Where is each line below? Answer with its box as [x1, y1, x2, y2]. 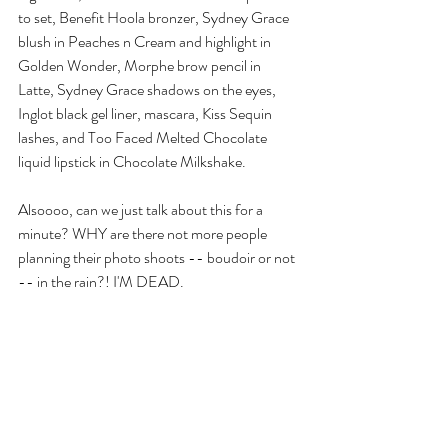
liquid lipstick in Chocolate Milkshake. [18, 150, 246, 173]
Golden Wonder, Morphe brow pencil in [18, 54, 264, 77]
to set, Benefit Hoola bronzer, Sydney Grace [18, 6, 292, 29]
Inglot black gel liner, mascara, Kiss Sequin [18, 102, 275, 125]
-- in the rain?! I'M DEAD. [18, 270, 184, 293]
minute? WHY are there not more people [18, 222, 270, 245]
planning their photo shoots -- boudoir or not [18, 246, 298, 269]
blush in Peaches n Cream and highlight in [18, 30, 274, 53]
